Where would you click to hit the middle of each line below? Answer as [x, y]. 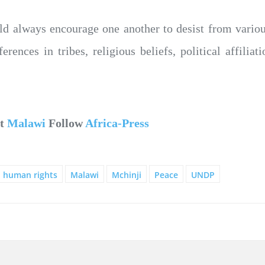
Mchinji [127, 174]
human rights [30, 174]
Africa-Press [117, 123]
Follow [65, 123]
